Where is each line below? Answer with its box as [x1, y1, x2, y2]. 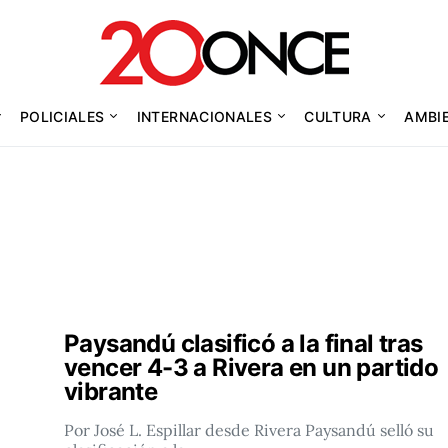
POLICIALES [19, 107, 105, 125]
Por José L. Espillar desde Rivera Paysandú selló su [64, 420, 434, 440]
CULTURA [304, 107, 372, 125]
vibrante [64, 377, 158, 406]
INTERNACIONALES [136, 107, 273, 125]
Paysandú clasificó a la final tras [64, 329, 423, 358]
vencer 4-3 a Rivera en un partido [64, 353, 439, 382]
